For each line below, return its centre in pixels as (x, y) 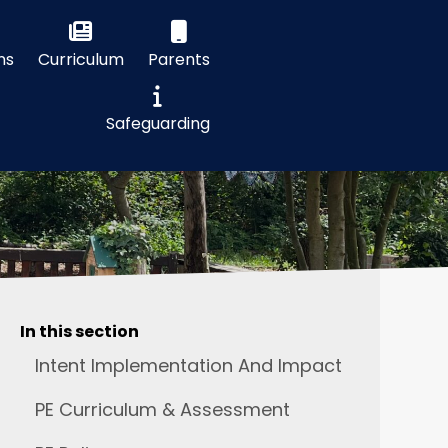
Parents (178, 59)
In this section (79, 331)
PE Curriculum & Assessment (162, 409)
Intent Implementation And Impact (188, 365)
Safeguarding (157, 123)
